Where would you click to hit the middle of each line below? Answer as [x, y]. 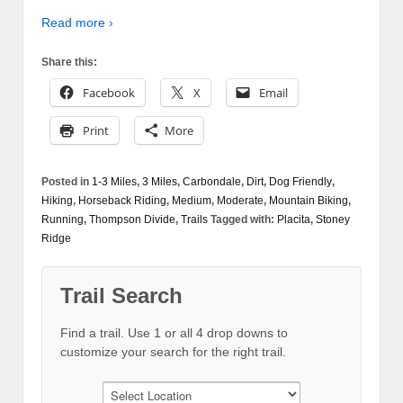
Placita [294, 219]
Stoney [333, 219]
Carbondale [212, 181]
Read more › [77, 22]
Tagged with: [242, 219]
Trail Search [121, 295]
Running [63, 219]
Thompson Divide [132, 219]
